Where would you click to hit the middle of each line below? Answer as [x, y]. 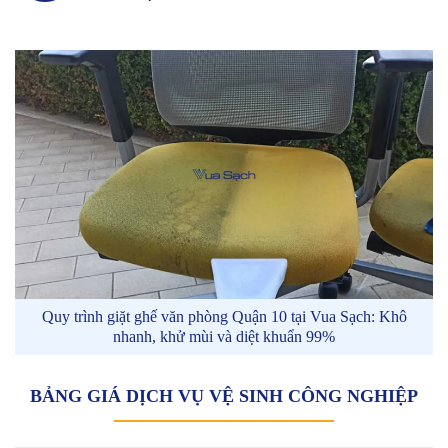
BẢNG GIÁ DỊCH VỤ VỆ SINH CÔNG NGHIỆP [224, 396]
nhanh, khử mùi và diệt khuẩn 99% [224, 337]
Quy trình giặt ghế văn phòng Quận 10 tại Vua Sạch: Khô [224, 317]
